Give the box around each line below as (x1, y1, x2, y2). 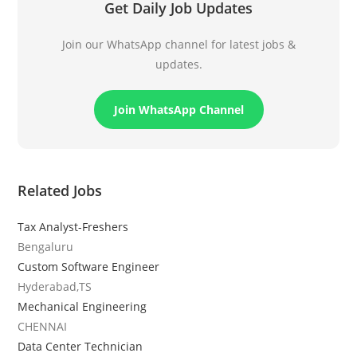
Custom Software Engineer (18, 258, 160, 274)
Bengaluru (18, 238, 74, 254)
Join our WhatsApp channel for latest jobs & (61, 36, 296, 52)
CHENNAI (18, 318, 68, 334)
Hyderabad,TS (18, 278, 92, 294)
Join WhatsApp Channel (113, 101, 244, 117)
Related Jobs (18, 180, 103, 200)
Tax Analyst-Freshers (18, 218, 129, 234)
